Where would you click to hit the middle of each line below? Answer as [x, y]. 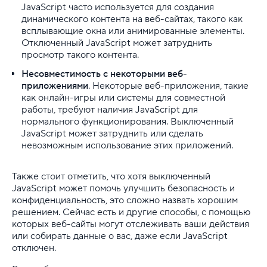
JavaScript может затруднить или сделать [112, 133]
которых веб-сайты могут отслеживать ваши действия [131, 224]
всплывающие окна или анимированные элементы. [133, 31]
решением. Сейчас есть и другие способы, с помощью [131, 212]
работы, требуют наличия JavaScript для [110, 109]
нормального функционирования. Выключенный [128, 121]
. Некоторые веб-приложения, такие [168, 86]
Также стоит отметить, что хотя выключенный [111, 176]
